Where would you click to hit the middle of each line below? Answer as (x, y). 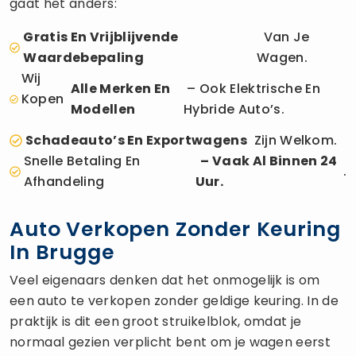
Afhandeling (64, 181)
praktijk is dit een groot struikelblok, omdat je (156, 321)
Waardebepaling (83, 57)
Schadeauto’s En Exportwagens (136, 140)
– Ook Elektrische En (252, 88)
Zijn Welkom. (292, 140)
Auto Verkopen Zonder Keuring (175, 229)
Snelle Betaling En (82, 161)
